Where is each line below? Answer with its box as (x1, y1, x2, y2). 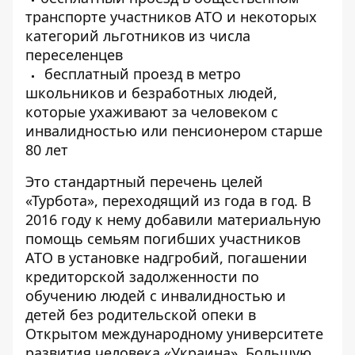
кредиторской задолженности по (25, 267, 259, 286)
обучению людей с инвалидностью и (25, 286, 286, 305)
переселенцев (25, 45, 123, 64)
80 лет (25, 140, 68, 159)
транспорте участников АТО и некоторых (25, 7, 317, 26)
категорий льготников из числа (25, 26, 250, 45)
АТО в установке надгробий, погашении (25, 248, 307, 267)
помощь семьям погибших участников (25, 229, 300, 248)
